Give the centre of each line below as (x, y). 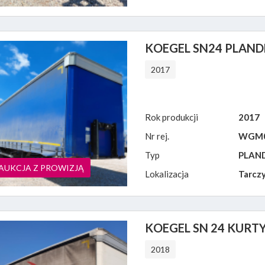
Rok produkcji (171, 117)
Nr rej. (157, 136)
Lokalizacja (167, 174)
